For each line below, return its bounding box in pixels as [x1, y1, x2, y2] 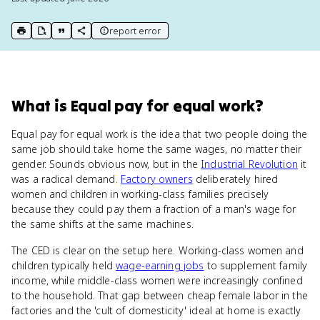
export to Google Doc [36, 29, 138, 44]
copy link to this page [76, 29, 176, 44]
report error [109, 24, 161, 37]
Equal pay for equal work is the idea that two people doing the [11, 127, 308, 141]
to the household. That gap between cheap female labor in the [11, 289, 308, 302]
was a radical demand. [11, 172, 121, 186]
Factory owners [120, 172, 193, 186]
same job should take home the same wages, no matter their [11, 142, 302, 156]
